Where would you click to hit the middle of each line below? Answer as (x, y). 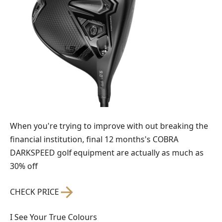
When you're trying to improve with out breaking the (109, 126)
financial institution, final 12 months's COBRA (94, 139)
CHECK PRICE (35, 192)
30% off (24, 166)
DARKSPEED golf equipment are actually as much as (107, 152)
